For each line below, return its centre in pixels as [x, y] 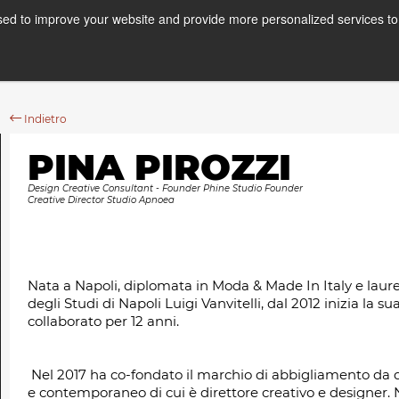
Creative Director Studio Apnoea [101, 200]
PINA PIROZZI [159, 167]
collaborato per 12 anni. [103, 321]
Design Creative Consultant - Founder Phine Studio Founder [165, 188]
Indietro [44, 119]
